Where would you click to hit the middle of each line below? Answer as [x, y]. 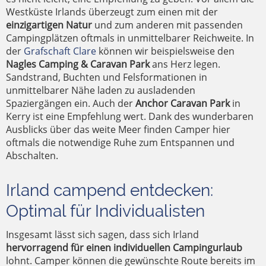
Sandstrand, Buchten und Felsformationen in [107, 77]
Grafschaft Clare [60, 51]
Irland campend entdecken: [110, 191]
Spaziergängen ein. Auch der [71, 104]
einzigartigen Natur [49, 25]
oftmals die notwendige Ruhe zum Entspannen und [120, 143]
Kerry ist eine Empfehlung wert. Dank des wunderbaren [130, 117]
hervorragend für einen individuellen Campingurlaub [124, 248]
